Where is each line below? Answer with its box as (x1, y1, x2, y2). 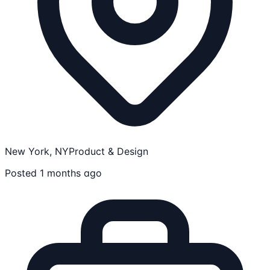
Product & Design (69, 145, 148, 157)
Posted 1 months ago (5, 167, 102, 179)
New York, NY (5, 145, 69, 157)
